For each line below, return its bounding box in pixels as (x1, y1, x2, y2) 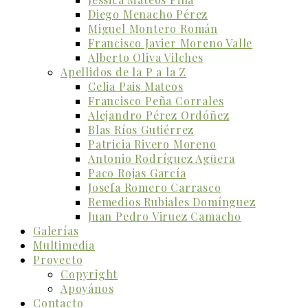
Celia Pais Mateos (88, 79, 184, 93)
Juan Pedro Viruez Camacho (88, 209, 241, 223)
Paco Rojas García (88, 166, 186, 180)
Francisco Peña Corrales (88, 93, 224, 108)
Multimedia (33, 238, 95, 252)
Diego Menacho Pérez (88, 7, 208, 21)
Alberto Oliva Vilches (88, 50, 203, 65)
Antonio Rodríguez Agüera (88, 151, 236, 166)
